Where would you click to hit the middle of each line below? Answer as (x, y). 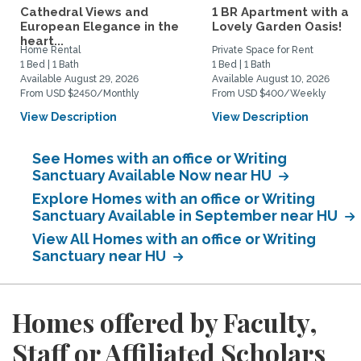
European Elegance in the (100, 27)
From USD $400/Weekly (269, 93)
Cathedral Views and (84, 12)
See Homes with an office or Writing (160, 158)
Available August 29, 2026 (79, 79)
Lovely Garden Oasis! (277, 27)
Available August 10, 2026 (271, 79)
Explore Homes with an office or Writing (174, 199)
